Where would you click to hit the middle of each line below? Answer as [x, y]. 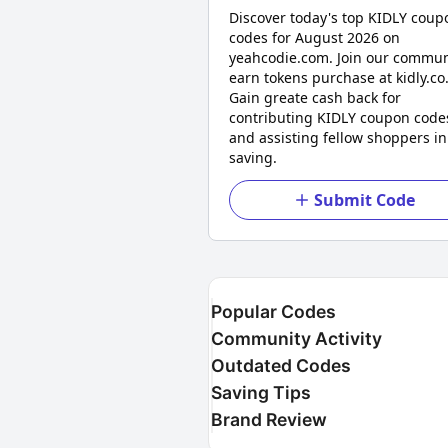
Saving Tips [261, 392]
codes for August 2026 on [314, 37]
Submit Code [364, 200]
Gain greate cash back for [315, 97]
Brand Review [269, 419]
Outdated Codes [281, 365]
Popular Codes [273, 311]
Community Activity [296, 338]
